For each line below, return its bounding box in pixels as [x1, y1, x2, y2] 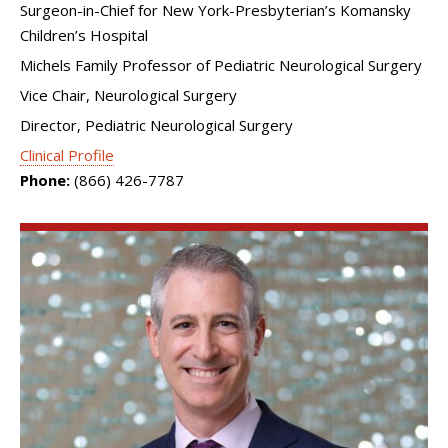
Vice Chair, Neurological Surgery [20, 85, 237, 106]
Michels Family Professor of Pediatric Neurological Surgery [20, 55, 422, 76]
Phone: [20, 170, 70, 191]
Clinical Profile [20, 145, 114, 166]
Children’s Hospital [20, 25, 148, 46]
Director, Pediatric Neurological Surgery [20, 115, 293, 136]
